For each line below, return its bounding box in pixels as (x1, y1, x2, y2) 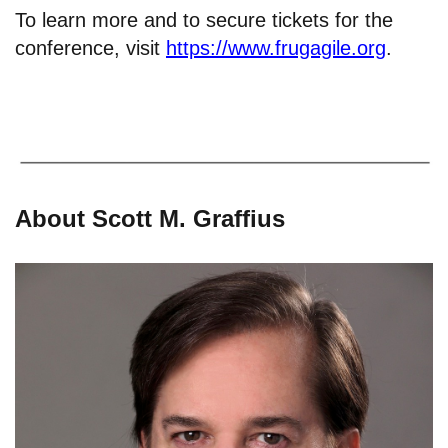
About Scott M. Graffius (15, 205, 285, 233)
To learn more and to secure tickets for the (15, 8, 393, 31)
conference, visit (15, 36, 166, 59)
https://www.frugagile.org (166, 36, 386, 59)
